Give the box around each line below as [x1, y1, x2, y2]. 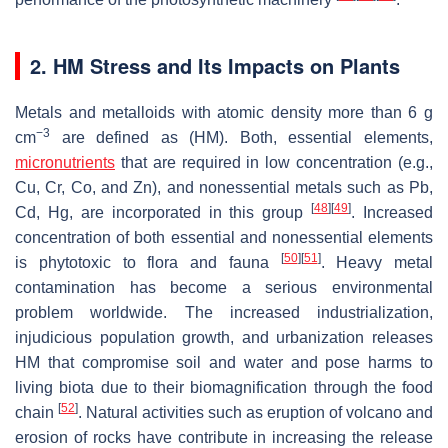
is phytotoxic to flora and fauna [15, 254, 281, 272]
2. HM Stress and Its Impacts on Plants [30, 51, 400, 81]
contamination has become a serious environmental [15, 279, 433, 297]
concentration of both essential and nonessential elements [15, 229, 433, 247]
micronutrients [15, 154, 115, 172]
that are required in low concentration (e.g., [115, 154, 433, 172]
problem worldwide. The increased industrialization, [15, 304, 433, 322]
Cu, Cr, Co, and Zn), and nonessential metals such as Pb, [15, 179, 433, 197]
